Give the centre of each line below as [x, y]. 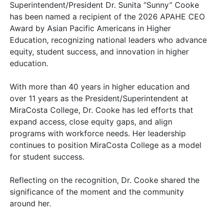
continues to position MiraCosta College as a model [106, 145]
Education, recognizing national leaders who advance [108, 40]
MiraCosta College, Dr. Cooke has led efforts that [101, 110]
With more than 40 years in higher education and [100, 87]
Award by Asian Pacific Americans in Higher [90, 28]
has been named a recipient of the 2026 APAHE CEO [107, 17]
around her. [30, 203]
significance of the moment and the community [97, 192]
